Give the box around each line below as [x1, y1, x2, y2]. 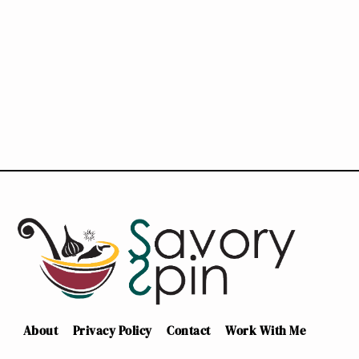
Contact [167, 322, 211, 340]
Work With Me [225, 322, 307, 340]
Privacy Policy [72, 322, 152, 340]
